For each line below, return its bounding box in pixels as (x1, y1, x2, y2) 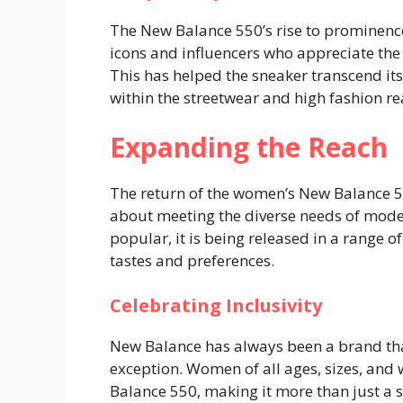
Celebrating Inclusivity (110, 292, 322, 318)
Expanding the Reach (110, 129, 388, 166)
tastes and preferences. (110, 250, 274, 272)
